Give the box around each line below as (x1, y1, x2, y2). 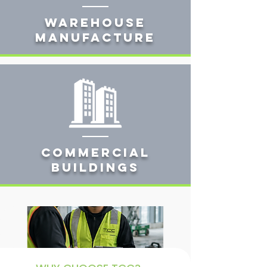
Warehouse (45, 15, 146, 30)
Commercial (41, 145, 150, 160)
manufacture (35, 30, 156, 45)
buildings (51, 160, 139, 175)
